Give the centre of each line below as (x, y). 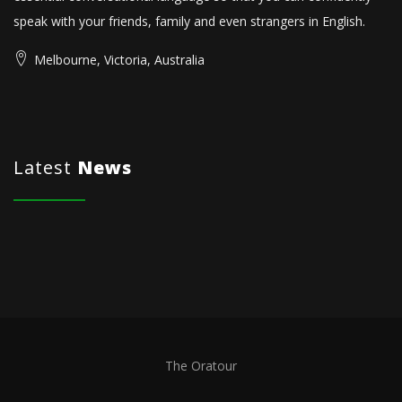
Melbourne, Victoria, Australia (119, 60)
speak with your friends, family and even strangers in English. (189, 21)
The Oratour (201, 366)
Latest (45, 167)
